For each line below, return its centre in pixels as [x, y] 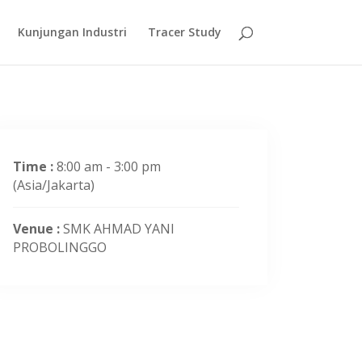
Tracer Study [184, 32]
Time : [35, 166]
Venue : [38, 229]
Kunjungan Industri [72, 32]
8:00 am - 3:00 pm [109, 166]
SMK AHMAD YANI [119, 229]
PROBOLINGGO [60, 247]
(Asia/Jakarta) [54, 185]
